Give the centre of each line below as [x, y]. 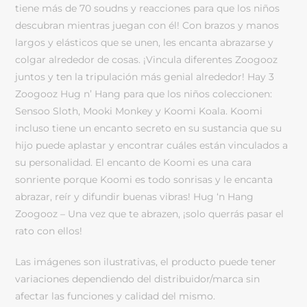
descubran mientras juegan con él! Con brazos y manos [147, 25]
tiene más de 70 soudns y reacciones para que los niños [148, 8]
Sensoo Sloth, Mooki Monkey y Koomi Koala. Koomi [139, 111]
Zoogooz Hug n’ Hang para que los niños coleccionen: [144, 94]
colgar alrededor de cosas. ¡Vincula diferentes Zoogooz [147, 59]
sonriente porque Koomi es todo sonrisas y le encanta [144, 179]
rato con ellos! [49, 231]
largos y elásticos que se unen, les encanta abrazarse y [145, 42]
